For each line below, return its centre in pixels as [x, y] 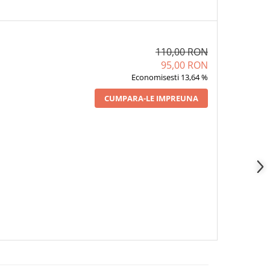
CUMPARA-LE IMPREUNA [151, 98]
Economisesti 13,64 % [169, 77]
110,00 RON [181, 52]
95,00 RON [184, 65]
